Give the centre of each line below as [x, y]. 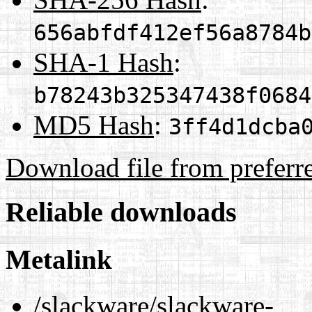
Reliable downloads [121, 212]
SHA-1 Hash [103, 62]
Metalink [59, 259]
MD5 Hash [94, 125]
